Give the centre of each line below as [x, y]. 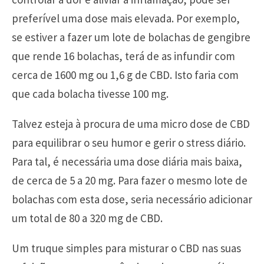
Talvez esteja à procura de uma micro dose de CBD [131, 124]
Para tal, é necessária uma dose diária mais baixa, [127, 162]
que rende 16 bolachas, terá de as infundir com [123, 56]
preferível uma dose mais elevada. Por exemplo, [126, 19]
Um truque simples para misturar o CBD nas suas [126, 248]
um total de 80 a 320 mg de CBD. [87, 218]
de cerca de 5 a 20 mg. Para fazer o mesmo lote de [130, 181]
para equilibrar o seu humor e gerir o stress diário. [129, 143]
